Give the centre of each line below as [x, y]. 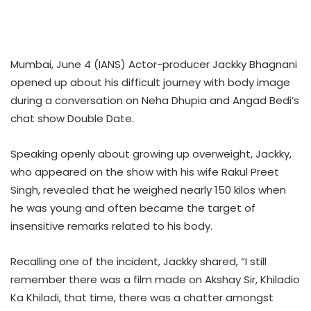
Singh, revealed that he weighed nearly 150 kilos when [148, 190]
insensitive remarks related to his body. [111, 226]
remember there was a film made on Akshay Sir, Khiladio [155, 279]
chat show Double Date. [72, 118]
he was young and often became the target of [133, 208]
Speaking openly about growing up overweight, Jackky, [151, 153]
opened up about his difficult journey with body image [150, 82]
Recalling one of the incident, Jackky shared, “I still [138, 261]
